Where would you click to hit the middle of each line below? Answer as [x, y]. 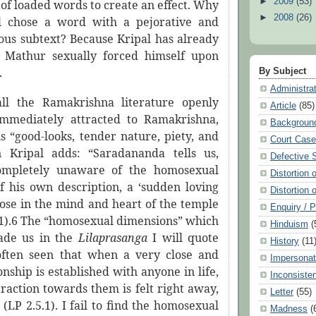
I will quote [186, 238]
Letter [282, 292]
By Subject [282, 72]
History [285, 242]
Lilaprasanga [115, 238]
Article [283, 106]
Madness [289, 309]
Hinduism [289, 225]
